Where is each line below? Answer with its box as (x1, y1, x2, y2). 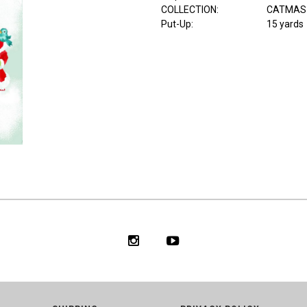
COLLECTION (160, 4, 217, 16)
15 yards (266, 19, 304, 30)
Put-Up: (160, 19, 193, 30)
